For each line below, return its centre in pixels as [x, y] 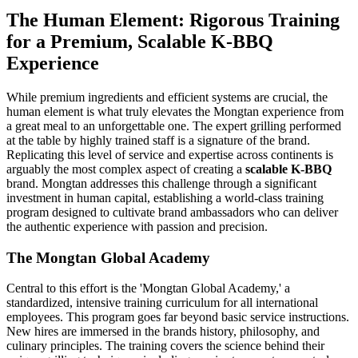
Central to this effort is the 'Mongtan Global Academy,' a [148, 288]
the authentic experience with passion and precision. [137, 227]
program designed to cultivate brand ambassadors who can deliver [172, 212]
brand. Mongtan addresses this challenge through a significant [161, 183]
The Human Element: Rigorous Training [173, 20]
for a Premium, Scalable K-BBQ [140, 42]
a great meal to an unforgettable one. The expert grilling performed [174, 126]
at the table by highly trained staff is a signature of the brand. [158, 140]
